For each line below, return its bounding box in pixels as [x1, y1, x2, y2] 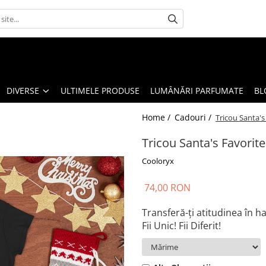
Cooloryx [142, 156, 174, 166]
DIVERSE [7, 85, 39, 96]
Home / [142, 112, 173, 123]
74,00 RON [144, 181, 191, 194]
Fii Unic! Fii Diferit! [142, 219, 221, 232]
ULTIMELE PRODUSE [61, 85, 140, 96]
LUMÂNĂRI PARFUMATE [150, 85, 243, 96]
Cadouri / [175, 112, 214, 123]
